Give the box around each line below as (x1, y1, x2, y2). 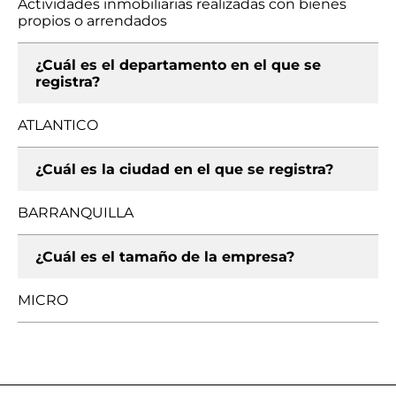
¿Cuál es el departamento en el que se (35, 57, 321, 73)
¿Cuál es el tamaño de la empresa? (35, 248, 294, 265)
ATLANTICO (18, 117, 98, 133)
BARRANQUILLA (18, 204, 133, 221)
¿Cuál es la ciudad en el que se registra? (35, 161, 333, 178)
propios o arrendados (18, 12, 167, 29)
